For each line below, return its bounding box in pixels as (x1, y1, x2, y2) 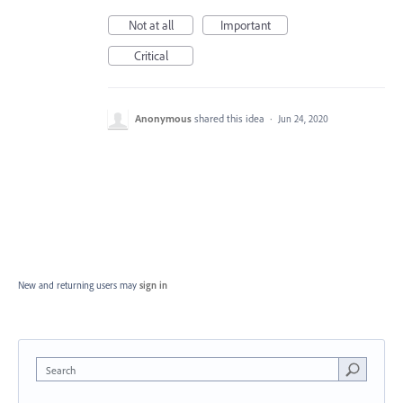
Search (46, 363, 76, 378)
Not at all (128, 17, 174, 34)
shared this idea (194, 112, 267, 126)
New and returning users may (18, 279, 139, 292)
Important (219, 17, 271, 34)
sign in (139, 279, 167, 292)
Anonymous (135, 112, 192, 126)
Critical (133, 48, 168, 65)
